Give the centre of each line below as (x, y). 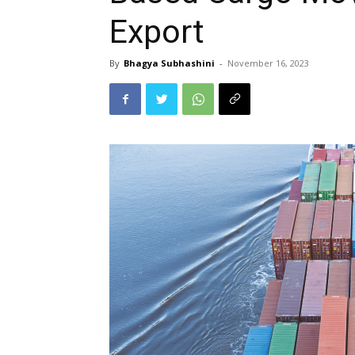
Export (157, 31)
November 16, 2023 (268, 63)
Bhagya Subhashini (169, 63)
